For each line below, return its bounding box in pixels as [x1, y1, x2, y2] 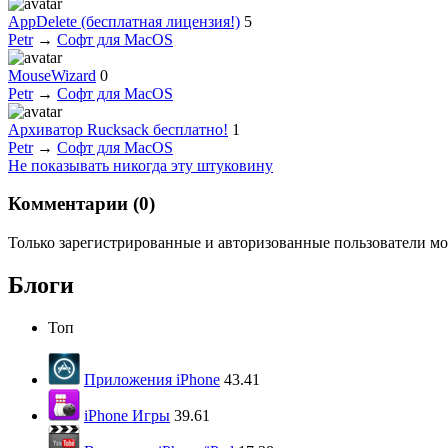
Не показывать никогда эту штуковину [8, 156, 273, 174]
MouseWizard [8, 66, 96, 84]
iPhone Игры [84, 407, 170, 424]
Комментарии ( [8, 193, 139, 215]
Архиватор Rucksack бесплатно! [8, 120, 228, 138]
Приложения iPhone [84, 371, 220, 388]
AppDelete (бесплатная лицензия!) [8, 12, 240, 30]
